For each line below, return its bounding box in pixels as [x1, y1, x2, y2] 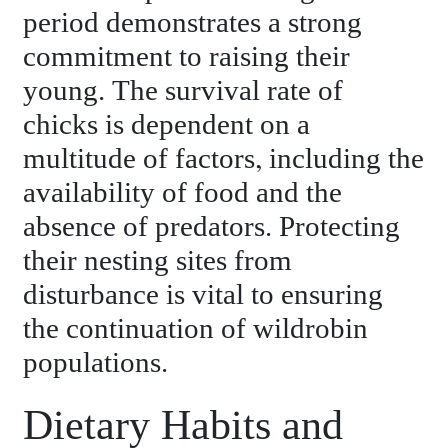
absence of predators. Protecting [23, 211, 401, 245]
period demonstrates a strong [23, 7, 363, 41]
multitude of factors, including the [23, 143, 425, 177]
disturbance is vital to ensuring [23, 279, 384, 313]
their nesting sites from [23, 245, 293, 279]
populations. [23, 347, 169, 381]
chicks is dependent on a [23, 109, 311, 143]
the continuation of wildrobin [23, 313, 369, 347]
